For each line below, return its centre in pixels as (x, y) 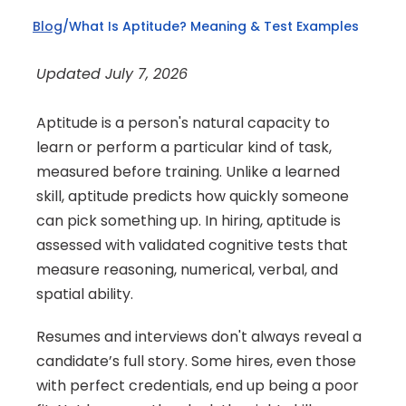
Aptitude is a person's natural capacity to (183, 123)
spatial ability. (85, 294)
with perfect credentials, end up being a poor (198, 386)
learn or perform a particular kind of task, (184, 147)
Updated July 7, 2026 (112, 74)
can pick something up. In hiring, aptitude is (188, 221)
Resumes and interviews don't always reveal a (199, 337)
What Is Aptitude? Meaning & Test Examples (214, 26)
